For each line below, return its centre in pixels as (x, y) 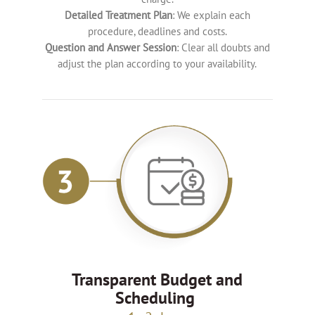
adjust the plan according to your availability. (157, 64)
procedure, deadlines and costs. (157, 32)
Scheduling (157, 297)
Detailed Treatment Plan (118, 15)
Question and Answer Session (110, 48)
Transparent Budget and (157, 279)
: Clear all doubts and (223, 48)
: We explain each (211, 15)
